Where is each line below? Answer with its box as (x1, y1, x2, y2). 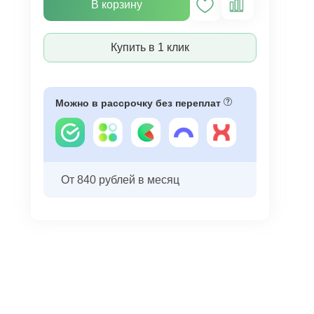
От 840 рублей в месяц (60, 173, 179, 186)
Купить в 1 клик (110, 41, 189, 53)
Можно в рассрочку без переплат (55, 97, 224, 109)
